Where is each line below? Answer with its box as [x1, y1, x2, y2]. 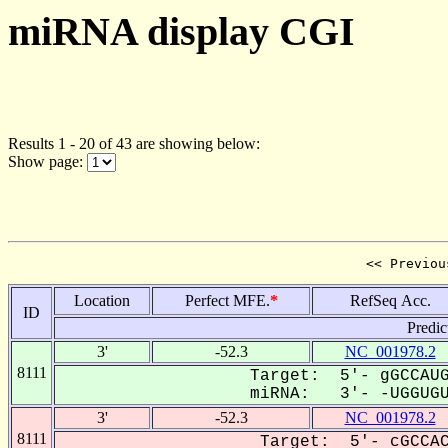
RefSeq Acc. [349, 291, 431, 309]
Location [74, 291, 130, 309]
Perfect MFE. [184, 291, 270, 309]
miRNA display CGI [8, 9, 355, 54]
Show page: [8, 152, 87, 170]
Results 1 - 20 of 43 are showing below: [8, 134, 260, 152]
